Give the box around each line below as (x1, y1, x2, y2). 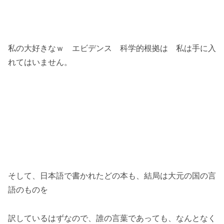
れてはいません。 (8, 58, 72, 66)
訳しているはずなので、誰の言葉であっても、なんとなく (8, 213, 216, 222)
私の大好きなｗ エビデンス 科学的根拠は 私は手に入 (8, 44, 216, 52)
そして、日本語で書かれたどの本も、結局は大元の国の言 (8, 171, 216, 180)
